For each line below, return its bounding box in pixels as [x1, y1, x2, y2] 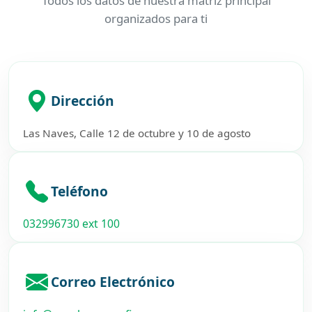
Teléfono [51, 182, 108, 201]
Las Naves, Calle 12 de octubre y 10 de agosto [23, 126, 251, 140]
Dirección [51, 91, 114, 110]
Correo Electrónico [51, 272, 175, 291]
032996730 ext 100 [23, 216, 120, 231]
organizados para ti [104, 10, 208, 26]
